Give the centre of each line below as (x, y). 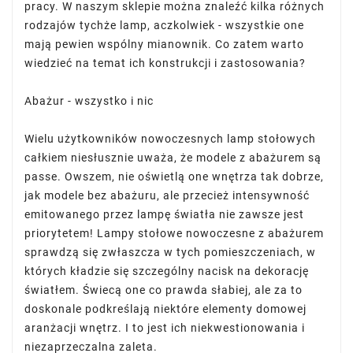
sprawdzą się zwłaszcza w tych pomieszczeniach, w (170, 252)
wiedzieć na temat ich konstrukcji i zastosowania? (165, 63)
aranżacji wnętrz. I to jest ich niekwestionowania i (165, 328)
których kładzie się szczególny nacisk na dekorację (167, 271)
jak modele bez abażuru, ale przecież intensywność (167, 195)
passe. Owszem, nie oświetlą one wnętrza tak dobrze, (174, 176)
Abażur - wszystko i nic (89, 101)
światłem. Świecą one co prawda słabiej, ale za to (163, 290)
